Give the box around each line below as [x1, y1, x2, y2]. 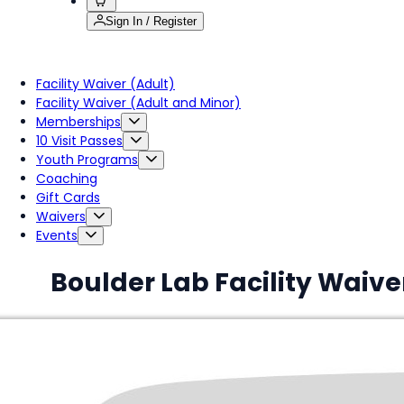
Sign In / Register [106, 14, 197, 28]
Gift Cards [36, 188, 100, 207]
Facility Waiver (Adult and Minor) [36, 94, 241, 112]
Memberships [36, 113, 121, 131]
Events [36, 226, 78, 244]
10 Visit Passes [36, 132, 123, 150]
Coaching [36, 170, 97, 188]
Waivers [36, 207, 86, 225]
